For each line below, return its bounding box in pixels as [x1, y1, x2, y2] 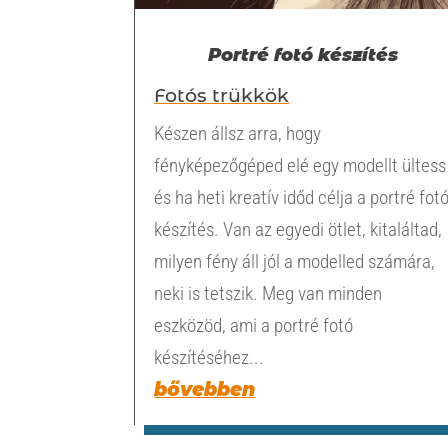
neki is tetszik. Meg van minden [154, 282, 383, 306]
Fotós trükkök [154, 84, 290, 108]
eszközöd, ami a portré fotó [154, 314, 354, 338]
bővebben [154, 378, 256, 402]
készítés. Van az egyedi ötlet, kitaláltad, [154, 218, 443, 242]
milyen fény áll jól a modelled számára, [154, 250, 436, 274]
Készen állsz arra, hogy [154, 122, 322, 146]
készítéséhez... [154, 346, 265, 370]
